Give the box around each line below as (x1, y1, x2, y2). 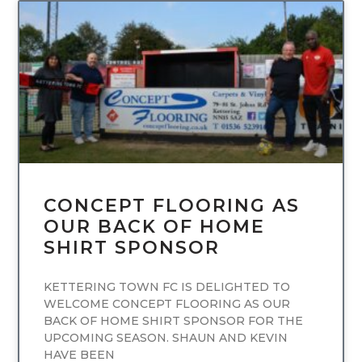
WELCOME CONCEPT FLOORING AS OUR (44, 297, 291, 312)
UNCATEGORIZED (235, 23, 315, 35)
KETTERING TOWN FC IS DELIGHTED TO (44, 280, 291, 295)
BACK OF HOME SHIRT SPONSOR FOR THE (44, 314, 304, 329)
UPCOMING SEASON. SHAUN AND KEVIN (44, 330, 288, 346)
